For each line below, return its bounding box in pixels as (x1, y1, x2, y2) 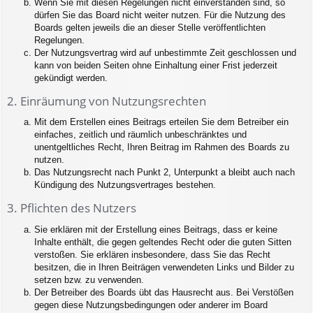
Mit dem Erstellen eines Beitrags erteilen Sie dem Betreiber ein (34, 117, 289, 128)
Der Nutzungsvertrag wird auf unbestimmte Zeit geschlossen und (34, 48, 296, 59)
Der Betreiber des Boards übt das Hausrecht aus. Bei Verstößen (34, 286, 293, 298)
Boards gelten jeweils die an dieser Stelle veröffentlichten (34, 22, 265, 34)
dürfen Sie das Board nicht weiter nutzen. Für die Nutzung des (34, 10, 286, 21)
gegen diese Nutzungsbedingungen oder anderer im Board (34, 299, 268, 310)
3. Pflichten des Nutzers (7, 200, 136, 217)
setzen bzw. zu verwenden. (34, 274, 144, 285)
